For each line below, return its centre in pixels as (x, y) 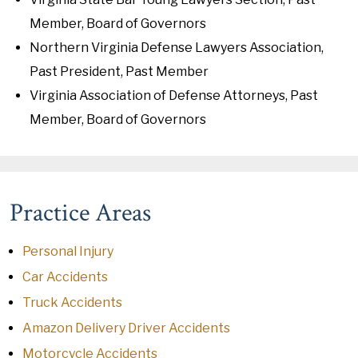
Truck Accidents (72, 302)
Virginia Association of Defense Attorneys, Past (174, 95)
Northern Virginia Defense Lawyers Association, (177, 48)
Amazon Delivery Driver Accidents (126, 328)
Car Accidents (65, 277)
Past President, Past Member (119, 72)
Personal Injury (68, 251)
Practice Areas (80, 213)
